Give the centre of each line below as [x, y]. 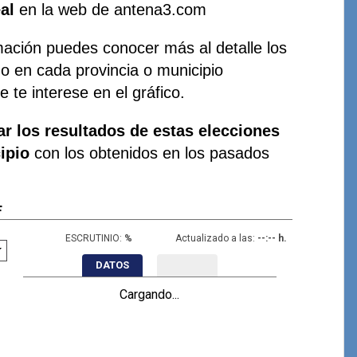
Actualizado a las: [215, 238]
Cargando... [150, 294]
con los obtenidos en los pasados [150, 153]
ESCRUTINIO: [93, 238]
